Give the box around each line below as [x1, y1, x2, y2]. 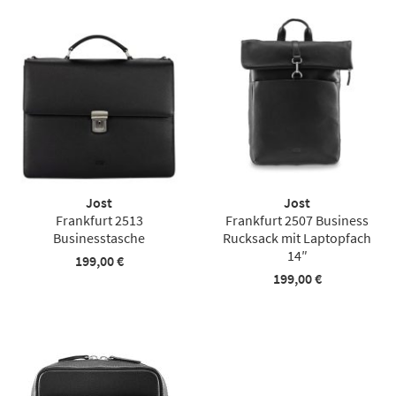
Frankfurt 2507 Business [225, 210, 369, 229]
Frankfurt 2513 [55, 210, 143, 229]
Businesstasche [53, 228, 145, 247]
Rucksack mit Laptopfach [223, 228, 371, 247]
